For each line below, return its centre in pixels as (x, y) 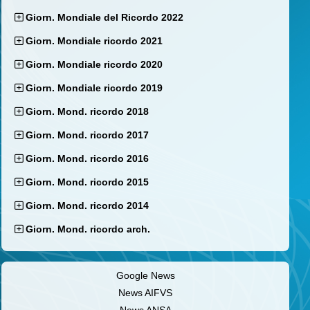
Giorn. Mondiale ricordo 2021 (94, 41)
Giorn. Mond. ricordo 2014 (87, 206)
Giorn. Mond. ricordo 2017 (87, 135)
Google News (145, 276)
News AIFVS (145, 293)
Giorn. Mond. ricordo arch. (86, 229)
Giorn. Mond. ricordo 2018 (87, 112)
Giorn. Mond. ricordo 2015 (87, 182)
